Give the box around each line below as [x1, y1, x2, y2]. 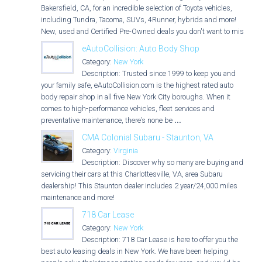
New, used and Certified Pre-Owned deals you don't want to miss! [41, 27, 250, 36]
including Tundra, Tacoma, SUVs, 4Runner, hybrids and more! [41, 15, 236, 24]
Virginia [113, 146, 138, 155]
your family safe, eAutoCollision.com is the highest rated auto [41, 81, 233, 89]
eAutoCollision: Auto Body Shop [82, 44, 199, 53]
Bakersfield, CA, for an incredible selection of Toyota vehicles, [41, 4, 232, 12]
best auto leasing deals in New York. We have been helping [41, 247, 228, 256]
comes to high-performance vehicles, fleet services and [41, 104, 215, 113]
